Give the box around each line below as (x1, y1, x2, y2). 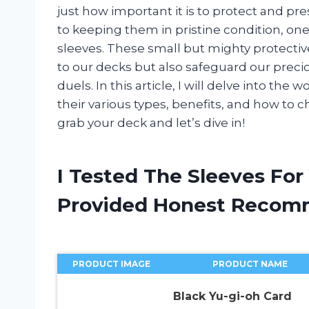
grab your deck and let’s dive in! (57, 115, 245, 130)
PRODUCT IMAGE (72, 258, 150, 269)
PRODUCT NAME (212, 258, 288, 269)
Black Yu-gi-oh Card (172, 289, 292, 303)
